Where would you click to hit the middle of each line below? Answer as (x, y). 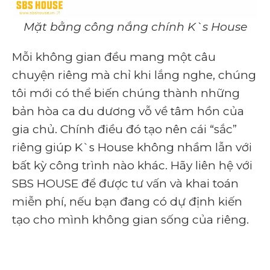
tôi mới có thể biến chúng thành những (126, 93)
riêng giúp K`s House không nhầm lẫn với (132, 147)
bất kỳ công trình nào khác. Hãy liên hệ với (132, 165)
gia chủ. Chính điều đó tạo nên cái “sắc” (124, 129)
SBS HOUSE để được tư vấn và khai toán (125, 183)
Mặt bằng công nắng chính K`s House (135, 27)
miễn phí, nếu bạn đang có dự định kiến (127, 201)
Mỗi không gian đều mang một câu (114, 57)
